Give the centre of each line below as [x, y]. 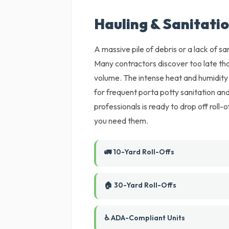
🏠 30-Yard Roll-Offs [141, 185]
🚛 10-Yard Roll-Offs [140, 152]
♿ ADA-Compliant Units [145, 218]
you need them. [121, 121]
